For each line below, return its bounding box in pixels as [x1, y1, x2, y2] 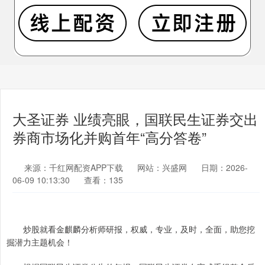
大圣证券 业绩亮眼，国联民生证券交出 [12, 109, 258, 129]
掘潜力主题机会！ [7, 236, 73, 248]
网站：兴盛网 [137, 161, 187, 173]
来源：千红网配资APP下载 [24, 161, 125, 173]
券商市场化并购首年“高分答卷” [12, 127, 206, 147]
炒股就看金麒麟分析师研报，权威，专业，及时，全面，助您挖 [7, 223, 255, 235]
